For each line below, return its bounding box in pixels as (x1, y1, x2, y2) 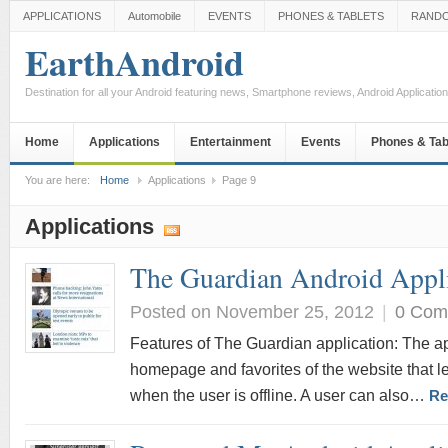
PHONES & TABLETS (278, 10, 384, 22)
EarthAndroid (25, 36, 244, 88)
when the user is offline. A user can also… (130, 387, 429, 404)
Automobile (128, 10, 181, 22)
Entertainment (190, 135, 271, 149)
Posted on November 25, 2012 (130, 301, 374, 322)
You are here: (25, 174, 90, 186)
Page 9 (222, 174, 256, 186)
